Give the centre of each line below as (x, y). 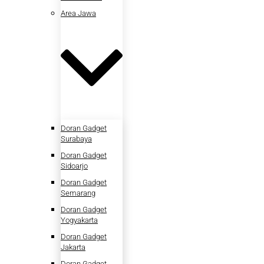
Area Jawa (78, 13)
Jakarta (73, 247)
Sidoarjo (74, 166)
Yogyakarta (79, 220)
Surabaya (76, 138)
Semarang (78, 193)
